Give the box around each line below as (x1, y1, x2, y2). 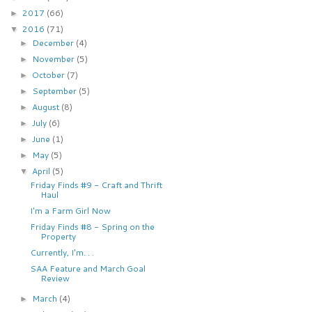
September (31, 84, 79, 97)
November (31, 52, 77, 65)
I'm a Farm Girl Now (30, 204, 111, 217)
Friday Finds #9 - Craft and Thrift (30, 178, 163, 191)
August (31, 100, 61, 113)
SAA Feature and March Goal (30, 262, 146, 274)
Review (40, 272, 70, 284)
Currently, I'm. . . (30, 246, 95, 258)
